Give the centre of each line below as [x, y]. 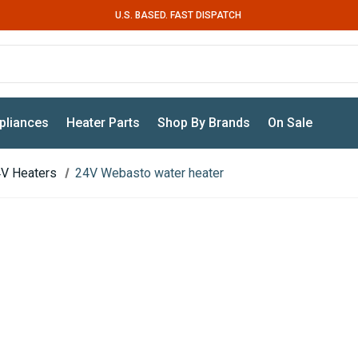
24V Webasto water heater [150, 173]
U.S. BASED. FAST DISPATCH [178, 15]
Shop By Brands [204, 122]
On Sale [290, 122]
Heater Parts [103, 122]
